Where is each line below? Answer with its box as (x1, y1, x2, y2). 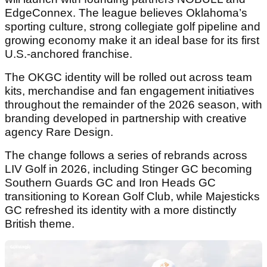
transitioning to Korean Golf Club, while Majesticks (5, 190, 260, 203)
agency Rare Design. (5, 125, 113, 138)
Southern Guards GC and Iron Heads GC (5, 176, 216, 189)
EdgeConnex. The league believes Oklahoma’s (5, 6, 247, 19)
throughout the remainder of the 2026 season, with (5, 98, 262, 111)
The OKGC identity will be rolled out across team (5, 70, 252, 83)
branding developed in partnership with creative (5, 111, 247, 125)
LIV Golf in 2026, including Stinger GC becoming (5, 162, 252, 175)
